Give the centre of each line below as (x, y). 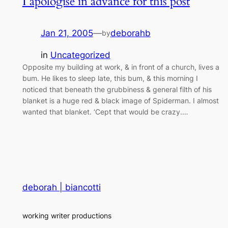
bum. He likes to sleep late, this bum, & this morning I (110, 78)
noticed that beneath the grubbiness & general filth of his (117, 90)
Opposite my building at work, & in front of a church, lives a (121, 67)
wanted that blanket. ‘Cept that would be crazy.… (105, 112)
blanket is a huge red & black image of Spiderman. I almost (120, 101)
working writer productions (67, 215)
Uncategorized (80, 55)
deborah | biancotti (61, 188)
